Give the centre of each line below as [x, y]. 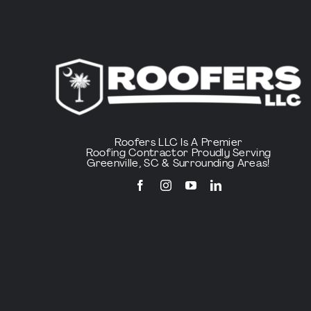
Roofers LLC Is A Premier [178, 143]
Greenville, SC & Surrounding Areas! [178, 164]
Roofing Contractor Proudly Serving [178, 153]
